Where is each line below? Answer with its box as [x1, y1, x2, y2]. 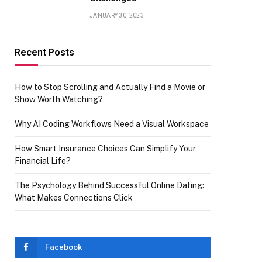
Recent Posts [15, 47, 74, 58]
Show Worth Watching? [15, 95, 103, 104]
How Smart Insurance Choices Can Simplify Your [15, 144, 196, 153]
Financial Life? [15, 156, 71, 166]
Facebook [45, 243, 82, 251]
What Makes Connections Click [15, 193, 133, 202]
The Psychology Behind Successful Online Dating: [15, 181, 204, 190]
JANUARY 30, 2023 [89, 12, 144, 19]
